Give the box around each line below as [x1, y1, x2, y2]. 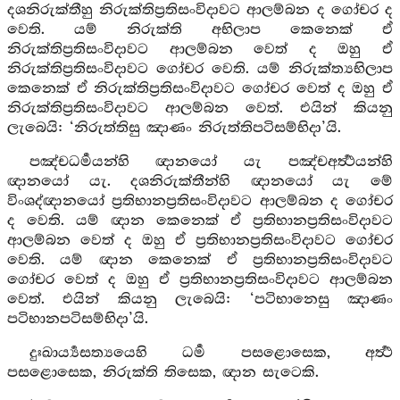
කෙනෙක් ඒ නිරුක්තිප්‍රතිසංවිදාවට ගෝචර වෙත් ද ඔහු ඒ [7, 80, 393, 97]
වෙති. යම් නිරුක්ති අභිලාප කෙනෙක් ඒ [7, 21, 393, 38]
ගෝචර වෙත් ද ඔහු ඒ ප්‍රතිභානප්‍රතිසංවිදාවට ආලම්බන [7, 271, 393, 288]
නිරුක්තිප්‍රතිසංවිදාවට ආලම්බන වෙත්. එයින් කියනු [7, 100, 393, 117]
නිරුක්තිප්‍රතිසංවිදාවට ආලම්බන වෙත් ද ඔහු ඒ [7, 41, 393, 58]
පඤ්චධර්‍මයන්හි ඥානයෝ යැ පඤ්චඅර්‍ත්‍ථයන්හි [29, 154, 393, 171]
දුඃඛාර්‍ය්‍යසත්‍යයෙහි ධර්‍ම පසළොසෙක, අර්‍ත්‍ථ [29, 345, 393, 362]
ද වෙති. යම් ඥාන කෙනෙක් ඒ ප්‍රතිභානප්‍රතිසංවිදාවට [7, 212, 393, 229]
